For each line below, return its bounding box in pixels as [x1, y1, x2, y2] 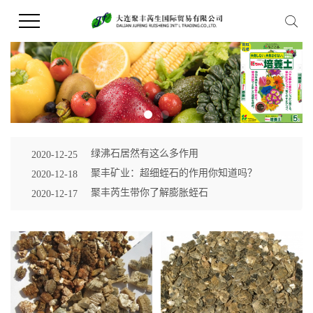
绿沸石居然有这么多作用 [91, 147, 198, 159]
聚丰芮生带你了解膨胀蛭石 [91, 187, 208, 198]
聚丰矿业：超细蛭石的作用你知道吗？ [91, 167, 257, 178]
